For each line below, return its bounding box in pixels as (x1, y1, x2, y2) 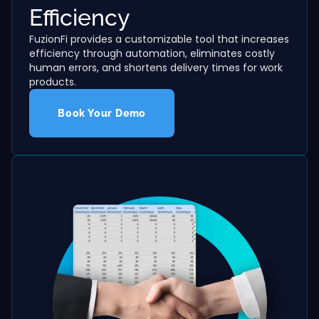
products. (29, 74, 76, 89)
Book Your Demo (58, 107, 147, 119)
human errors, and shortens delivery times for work (29, 60, 283, 75)
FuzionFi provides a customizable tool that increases (29, 31, 289, 46)
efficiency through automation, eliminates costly (29, 46, 275, 61)
